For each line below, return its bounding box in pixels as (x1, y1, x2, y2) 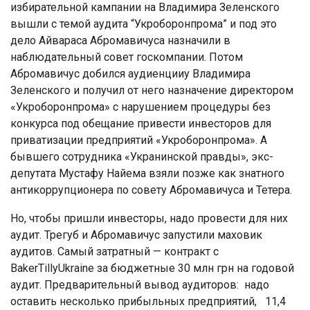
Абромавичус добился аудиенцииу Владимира (10, 67, 250, 81)
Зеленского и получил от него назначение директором (10, 84, 293, 98)
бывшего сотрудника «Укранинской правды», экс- (10, 150, 273, 164)
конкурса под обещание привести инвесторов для (10, 117, 271, 131)
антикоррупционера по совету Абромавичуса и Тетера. (10, 183, 295, 197)
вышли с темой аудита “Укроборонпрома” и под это (10, 17, 277, 31)
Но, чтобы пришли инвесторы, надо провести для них (10, 212, 288, 226)
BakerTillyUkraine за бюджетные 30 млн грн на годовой (10, 262, 294, 275)
